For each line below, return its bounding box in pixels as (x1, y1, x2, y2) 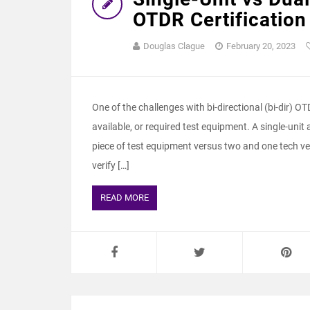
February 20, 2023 (226, 41, 295, 51)
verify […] (92, 160, 129, 171)
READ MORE (100, 192, 149, 203)
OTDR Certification (133, 8, 307, 31)
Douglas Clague (143, 41, 205, 51)
